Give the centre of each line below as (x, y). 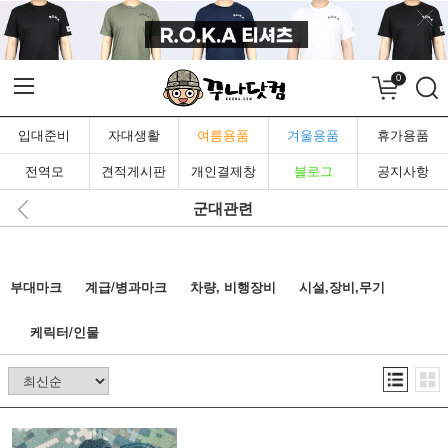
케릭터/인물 (64, 331)
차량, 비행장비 (233, 286)
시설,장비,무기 (342, 286)
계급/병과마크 (126, 286)
